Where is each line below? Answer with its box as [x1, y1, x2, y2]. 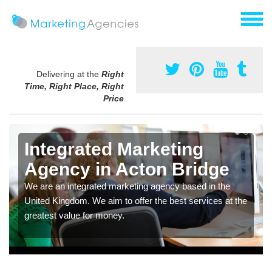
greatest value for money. [24, 210, 124, 221]
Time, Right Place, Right [24, 81, 124, 92]
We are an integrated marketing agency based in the [24, 181, 230, 192]
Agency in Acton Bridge [24, 159, 229, 180]
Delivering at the [36, 69, 101, 80]
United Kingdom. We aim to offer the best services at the [24, 195, 247, 206]
